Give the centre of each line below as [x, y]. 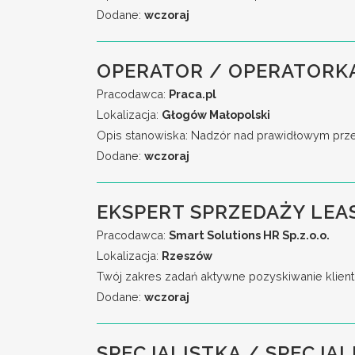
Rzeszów [187, 256]
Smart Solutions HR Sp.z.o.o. [249, 235]
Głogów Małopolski [216, 115]
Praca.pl [193, 94]
